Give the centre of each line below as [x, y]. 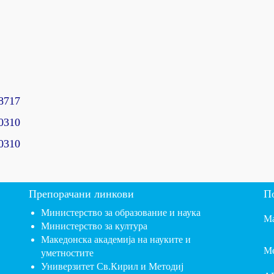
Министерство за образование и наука [120, 213]
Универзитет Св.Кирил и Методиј [112, 266]
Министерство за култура [94, 226]
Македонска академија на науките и [116, 239]
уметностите [67, 253]
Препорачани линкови [81, 194]
